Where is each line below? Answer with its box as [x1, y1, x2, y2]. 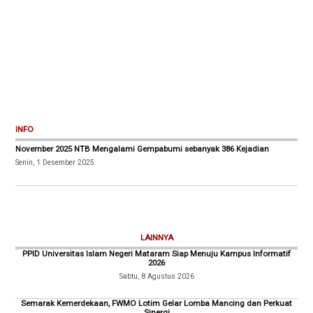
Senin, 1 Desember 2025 [15, 159, 95, 167]
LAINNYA [140, 232, 173, 242]
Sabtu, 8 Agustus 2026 [119, 272, 194, 280]
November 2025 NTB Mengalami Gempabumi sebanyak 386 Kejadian [15, 144, 270, 154]
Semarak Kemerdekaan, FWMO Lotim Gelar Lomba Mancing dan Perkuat [21, 298, 292, 309]
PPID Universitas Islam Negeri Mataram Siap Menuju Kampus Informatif [22, 248, 291, 259]
